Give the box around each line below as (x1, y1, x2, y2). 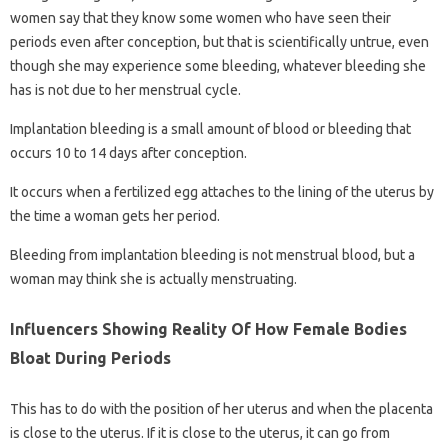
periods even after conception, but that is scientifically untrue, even (10, 34, 429, 50)
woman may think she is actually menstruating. (10, 271, 297, 287)
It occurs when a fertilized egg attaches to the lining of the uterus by (10, 184, 434, 200)
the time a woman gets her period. (10, 208, 220, 224)
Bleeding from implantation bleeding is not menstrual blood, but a (10, 247, 415, 263)
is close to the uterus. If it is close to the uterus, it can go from (10, 425, 390, 441)
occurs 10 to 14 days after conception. (10, 145, 247, 161)
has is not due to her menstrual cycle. (10, 82, 241, 98)
